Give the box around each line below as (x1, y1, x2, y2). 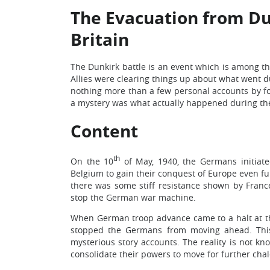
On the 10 (71, 155, 114, 167)
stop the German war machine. (71, 191, 196, 203)
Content (71, 119, 138, 142)
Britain (71, 28, 129, 51)
